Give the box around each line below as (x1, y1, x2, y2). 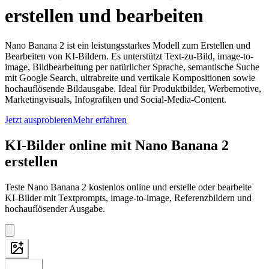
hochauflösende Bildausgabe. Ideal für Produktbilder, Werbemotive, (5, 83, 261, 94)
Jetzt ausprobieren (5, 114, 73, 125)
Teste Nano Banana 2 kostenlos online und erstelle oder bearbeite (5, 181, 252, 192)
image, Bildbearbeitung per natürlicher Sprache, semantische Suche (5, 61, 259, 72)
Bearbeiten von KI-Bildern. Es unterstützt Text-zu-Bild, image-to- (5, 50, 253, 61)
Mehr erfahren (73, 114, 127, 125)
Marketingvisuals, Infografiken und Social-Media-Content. (5, 94, 226, 104)
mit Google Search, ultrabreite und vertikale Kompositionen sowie (5, 72, 255, 83)
